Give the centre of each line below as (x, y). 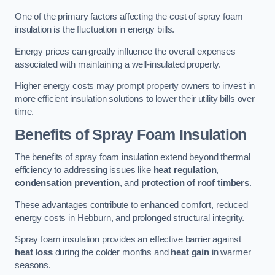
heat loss (34, 253)
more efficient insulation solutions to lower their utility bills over (135, 99)
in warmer (230, 253)
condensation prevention (67, 183)
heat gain (190, 253)
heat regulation (185, 170)
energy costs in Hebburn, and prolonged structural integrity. (130, 218)
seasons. (33, 265)
